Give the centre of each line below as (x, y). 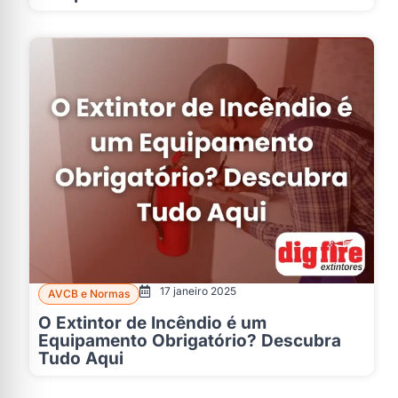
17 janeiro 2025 (198, 291)
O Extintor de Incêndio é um (152, 322)
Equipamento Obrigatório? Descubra (190, 340)
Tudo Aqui (81, 358)
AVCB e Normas (89, 293)
